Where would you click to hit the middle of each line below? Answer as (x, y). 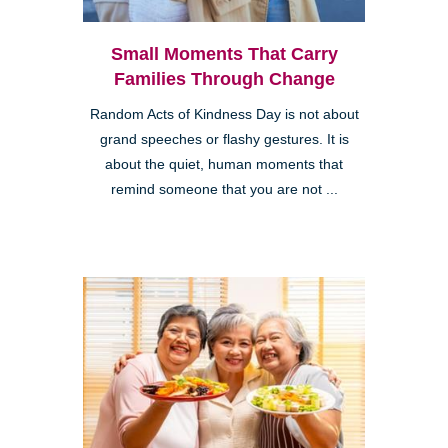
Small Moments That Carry (224, 53)
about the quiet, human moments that (224, 164)
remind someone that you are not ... (224, 189)
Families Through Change (224, 78)
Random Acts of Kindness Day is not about (224, 114)
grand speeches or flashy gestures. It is (224, 139)
